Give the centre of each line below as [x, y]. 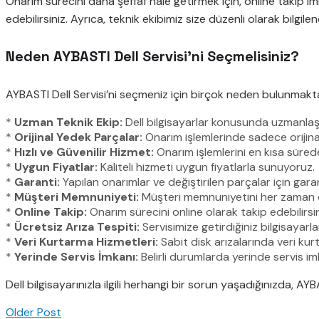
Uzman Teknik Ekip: [68, 122]
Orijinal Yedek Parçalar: [78, 137]
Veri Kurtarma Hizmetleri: [86, 242]
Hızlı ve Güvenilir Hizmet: [84, 152]
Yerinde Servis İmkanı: [76, 257]
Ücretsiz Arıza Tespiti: [77, 227]
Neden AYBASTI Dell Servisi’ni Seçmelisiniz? [152, 57]
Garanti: [37, 182]
